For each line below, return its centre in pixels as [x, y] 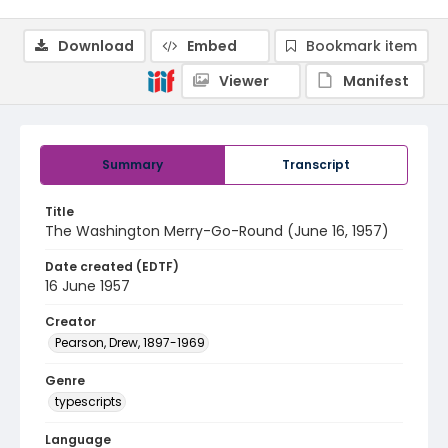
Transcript [316, 164]
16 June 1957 [87, 286]
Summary [132, 164]
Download [96, 46]
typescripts [88, 401]
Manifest [376, 81]
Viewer [244, 81]
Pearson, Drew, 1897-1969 [130, 342]
